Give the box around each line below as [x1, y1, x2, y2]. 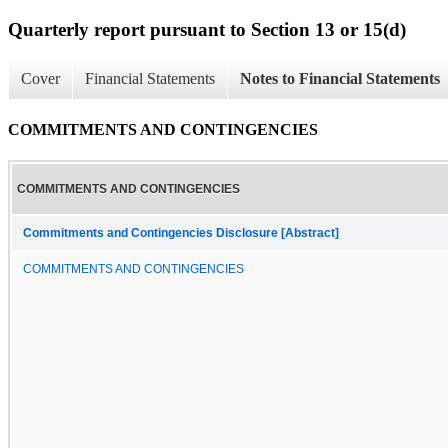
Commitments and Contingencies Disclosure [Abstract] [23, 226, 339, 239]
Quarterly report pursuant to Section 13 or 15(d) [8, 18, 406, 40]
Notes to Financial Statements [240, 70, 440, 88]
